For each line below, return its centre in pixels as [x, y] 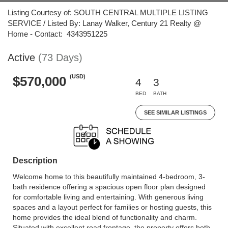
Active [21, 58]
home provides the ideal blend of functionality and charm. [105, 217]
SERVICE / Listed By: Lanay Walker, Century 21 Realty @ [104, 23]
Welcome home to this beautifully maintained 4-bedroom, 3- [109, 177]
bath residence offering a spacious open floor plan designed [109, 187]
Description [35, 161]
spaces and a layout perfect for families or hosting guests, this [112, 207]
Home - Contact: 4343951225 [58, 34]
